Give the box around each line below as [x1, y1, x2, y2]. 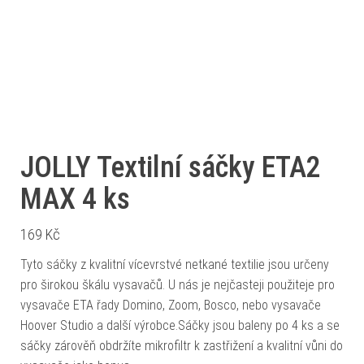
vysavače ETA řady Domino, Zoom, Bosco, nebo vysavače [20, 297, 321, 314]
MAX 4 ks [20, 182, 130, 217]
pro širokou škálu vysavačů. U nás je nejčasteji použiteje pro [20, 277, 335, 293]
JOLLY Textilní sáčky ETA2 [20, 150, 321, 185]
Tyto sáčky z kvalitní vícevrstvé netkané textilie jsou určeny [20, 257, 329, 273]
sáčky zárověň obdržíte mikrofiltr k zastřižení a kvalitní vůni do [20, 338, 343, 354]
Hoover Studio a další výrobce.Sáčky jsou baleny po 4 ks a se [20, 318, 340, 334]
